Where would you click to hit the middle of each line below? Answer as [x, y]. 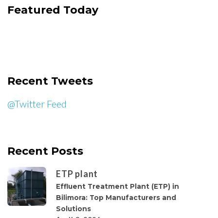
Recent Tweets [50, 81]
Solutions [73, 209]
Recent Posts [45, 151]
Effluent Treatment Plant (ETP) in [118, 187]
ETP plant [77, 174]
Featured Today [53, 10]
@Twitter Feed [37, 104]
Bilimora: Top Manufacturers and [116, 198]
